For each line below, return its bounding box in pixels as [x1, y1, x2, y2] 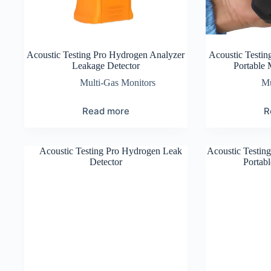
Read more [82, 105, 129, 117]
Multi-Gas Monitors [80, 77, 156, 88]
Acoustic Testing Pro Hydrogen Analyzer [27, 49, 185, 60]
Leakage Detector [71, 60, 140, 71]
